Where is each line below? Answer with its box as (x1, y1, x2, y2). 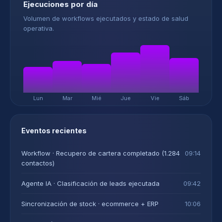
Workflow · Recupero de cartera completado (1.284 (21, 149, 180, 157)
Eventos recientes (21, 126, 87, 135)
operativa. (23, 24, 54, 32)
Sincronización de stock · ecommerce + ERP (21, 200, 159, 208)
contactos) (21, 159, 55, 167)
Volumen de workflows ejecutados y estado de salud (23, 14, 188, 22)
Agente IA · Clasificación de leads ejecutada (21, 179, 160, 187)
